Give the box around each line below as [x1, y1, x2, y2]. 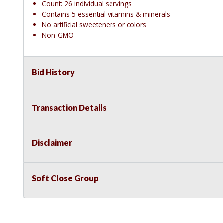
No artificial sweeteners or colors [42, 20, 146, 30]
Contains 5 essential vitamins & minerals [42, 9, 170, 19]
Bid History [32, 67, 75, 77]
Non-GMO [42, 30, 74, 40]
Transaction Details [32, 103, 107, 112]
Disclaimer [32, 138, 72, 148]
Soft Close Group [32, 173, 99, 183]
